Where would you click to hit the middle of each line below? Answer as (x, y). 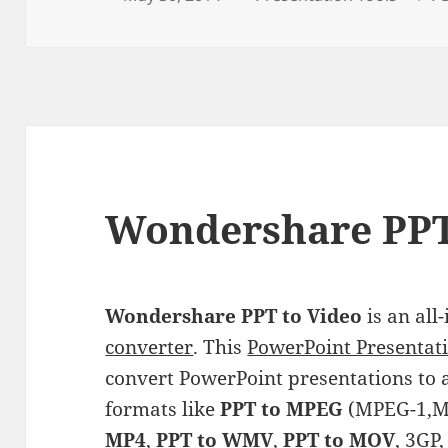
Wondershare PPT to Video (234, 315)
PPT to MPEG (282, 408)
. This (220, 346)
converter (149, 346)
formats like (163, 408)
